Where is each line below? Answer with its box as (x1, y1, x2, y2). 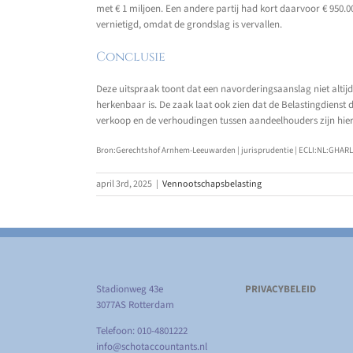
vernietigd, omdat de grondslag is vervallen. (96, 17, 282, 32)
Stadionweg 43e (96, 282, 163, 297)
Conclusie (96, 48, 165, 66)
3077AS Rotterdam (96, 298, 174, 313)
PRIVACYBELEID (244, 282, 316, 297)
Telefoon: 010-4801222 (96, 324, 188, 339)
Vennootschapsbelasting (162, 177, 262, 191)
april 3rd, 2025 (96, 177, 152, 191)
